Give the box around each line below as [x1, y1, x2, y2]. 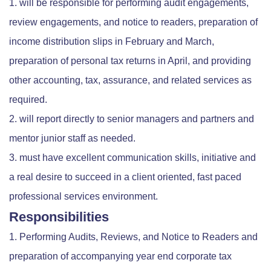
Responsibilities [9, 209, 109, 225]
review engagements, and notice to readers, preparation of [9, 17, 258, 28]
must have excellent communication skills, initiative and [19, 152, 256, 163]
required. [9, 94, 47, 105]
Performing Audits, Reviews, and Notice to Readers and [19, 232, 258, 243]
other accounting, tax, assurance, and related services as [9, 75, 252, 86]
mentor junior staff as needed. [9, 133, 135, 144]
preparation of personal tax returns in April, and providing [9, 56, 251, 67]
